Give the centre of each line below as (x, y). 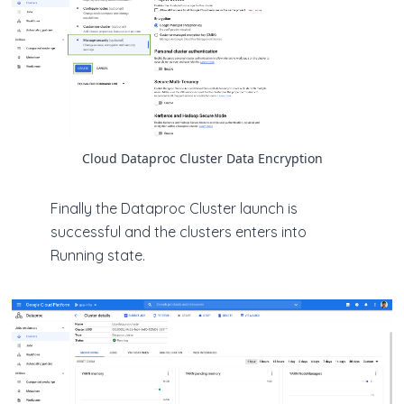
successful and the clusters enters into (179, 232)
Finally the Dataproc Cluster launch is (174, 209)
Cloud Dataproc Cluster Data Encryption (202, 159)
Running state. (98, 256)
